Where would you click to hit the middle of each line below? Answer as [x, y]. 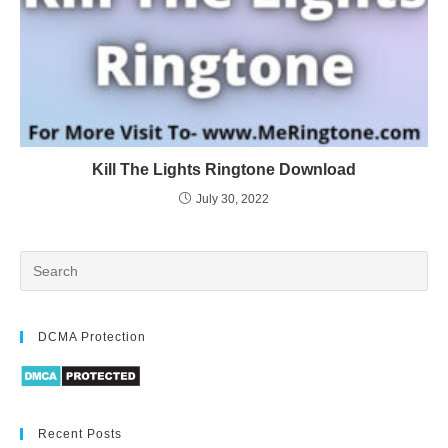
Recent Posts [80, 433]
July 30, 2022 [232, 199]
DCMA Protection [92, 337]
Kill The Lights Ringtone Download [224, 170]
